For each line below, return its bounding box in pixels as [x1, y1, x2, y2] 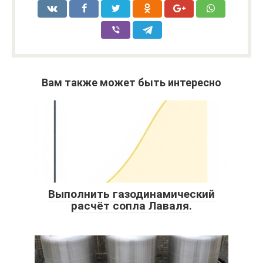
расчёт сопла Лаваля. [71, 198, 192, 213]
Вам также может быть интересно [42, 76, 221, 89]
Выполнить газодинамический [48, 187, 215, 201]
